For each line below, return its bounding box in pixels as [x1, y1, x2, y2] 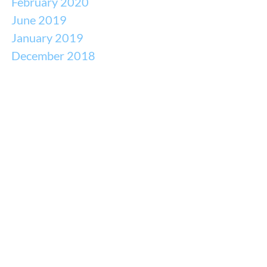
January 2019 [11, 30, 83, 45]
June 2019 [11, 12, 67, 27]
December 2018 [11, 48, 95, 63]
